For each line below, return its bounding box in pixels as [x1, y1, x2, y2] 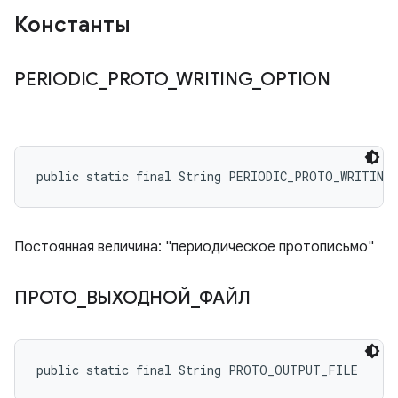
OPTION [260, 68, 330, 91]
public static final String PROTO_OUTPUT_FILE [36, 362, 358, 378]
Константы [14, 12, 136, 38]
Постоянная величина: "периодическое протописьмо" [14, 238, 374, 256]
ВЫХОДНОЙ [85, 287, 191, 309]
